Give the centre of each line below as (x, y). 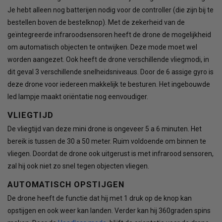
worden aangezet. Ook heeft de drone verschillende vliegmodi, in (108, 60)
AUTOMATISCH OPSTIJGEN (66, 185)
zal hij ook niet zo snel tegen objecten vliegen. (78, 166)
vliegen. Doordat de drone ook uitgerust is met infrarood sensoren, (111, 154)
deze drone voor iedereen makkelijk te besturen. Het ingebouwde (109, 84)
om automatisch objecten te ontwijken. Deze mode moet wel (102, 47)
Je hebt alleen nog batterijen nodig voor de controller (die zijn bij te (111, 10)
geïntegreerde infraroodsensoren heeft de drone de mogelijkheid (109, 35)
